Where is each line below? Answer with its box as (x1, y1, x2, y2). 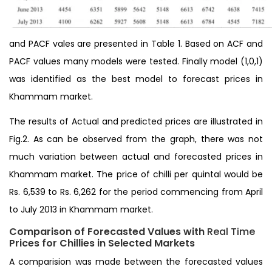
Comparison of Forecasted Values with (9, 224, 207, 239)
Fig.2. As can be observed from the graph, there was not (9, 132, 263, 145)
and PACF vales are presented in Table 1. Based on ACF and (9, 37, 263, 50)
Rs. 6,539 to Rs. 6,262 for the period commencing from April (9, 185, 263, 198)
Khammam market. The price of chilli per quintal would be (9, 168, 263, 180)
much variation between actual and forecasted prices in (9, 150, 263, 163)
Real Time (207, 224, 255, 239)
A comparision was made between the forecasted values (9, 255, 263, 268)
